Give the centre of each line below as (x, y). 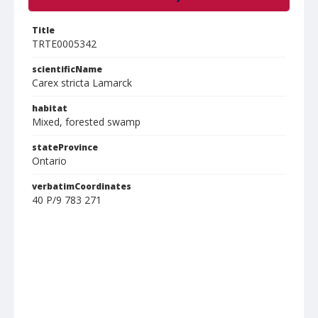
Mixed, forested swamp (86, 122)
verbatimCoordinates (82, 186)
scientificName (67, 69)
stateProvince (65, 147)
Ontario (49, 161)
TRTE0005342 (64, 44)
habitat (50, 108)
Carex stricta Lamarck (82, 83)
